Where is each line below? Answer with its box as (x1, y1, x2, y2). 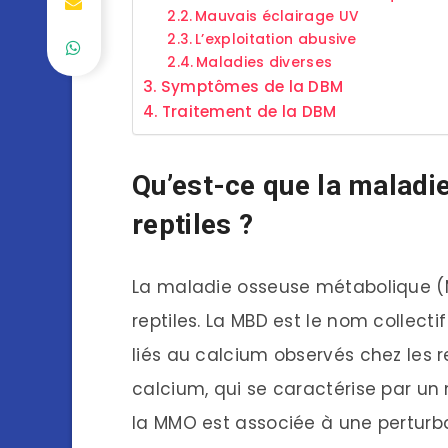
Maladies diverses (196, 52, 333, 72)
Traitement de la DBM (161, 100, 337, 122)
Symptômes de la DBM (160, 75, 344, 97)
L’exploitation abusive (195, 29, 357, 49)
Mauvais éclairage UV (195, 6, 360, 26)
